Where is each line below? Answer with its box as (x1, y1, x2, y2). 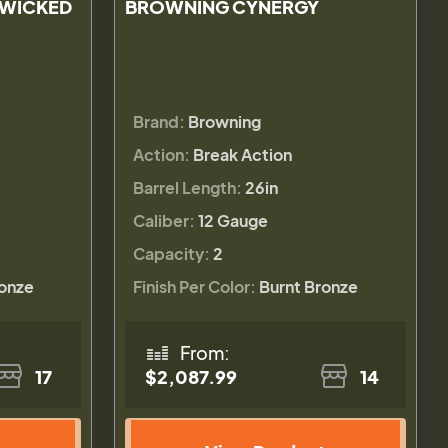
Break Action (193, 143, 293, 165)
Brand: (133, 110, 186, 132)
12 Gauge (198, 209, 269, 231)
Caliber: (133, 209, 196, 231)
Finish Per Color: (133, 275, 257, 297)
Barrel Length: (133, 176, 243, 198)
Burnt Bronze (259, 275, 359, 297)
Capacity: (133, 242, 211, 264)
